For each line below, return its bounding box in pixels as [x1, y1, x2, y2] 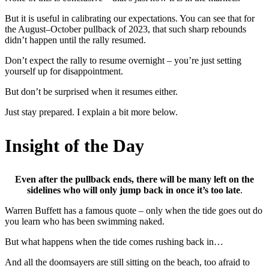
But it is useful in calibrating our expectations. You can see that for [5, 13, 255, 23]
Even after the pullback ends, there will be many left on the [15, 174, 254, 184]
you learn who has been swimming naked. [5, 216, 165, 226]
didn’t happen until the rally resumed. [5, 34, 146, 45]
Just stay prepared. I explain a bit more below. [5, 106, 178, 117]
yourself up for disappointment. [5, 65, 123, 76]
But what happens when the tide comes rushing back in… [5, 236, 223, 247]
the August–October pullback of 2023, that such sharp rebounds [5, 23, 246, 34]
